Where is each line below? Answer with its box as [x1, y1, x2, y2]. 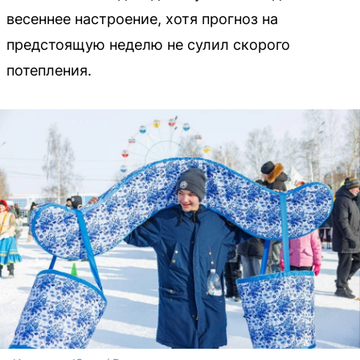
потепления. [6, 61, 92, 79]
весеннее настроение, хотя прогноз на [6, 10, 278, 27]
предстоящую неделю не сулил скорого [6, 35, 290, 53]
